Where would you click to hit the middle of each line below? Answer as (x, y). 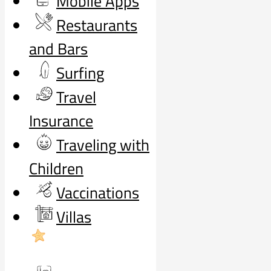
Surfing (80, 73)
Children (56, 168)
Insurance (61, 121)
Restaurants (97, 25)
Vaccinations (98, 193)
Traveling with (103, 145)
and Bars (58, 49)
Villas (74, 217)
